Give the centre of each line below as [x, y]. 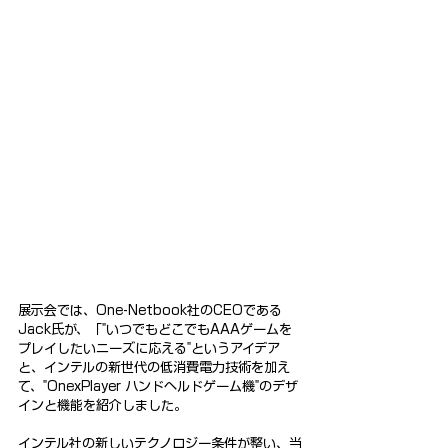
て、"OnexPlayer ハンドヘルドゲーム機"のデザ [158, 386]
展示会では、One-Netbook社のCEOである [150, 310]
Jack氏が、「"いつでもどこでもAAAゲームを [155, 329]
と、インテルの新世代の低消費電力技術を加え [154, 367]
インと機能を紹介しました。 [102, 405]
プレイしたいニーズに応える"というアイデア [149, 348]
